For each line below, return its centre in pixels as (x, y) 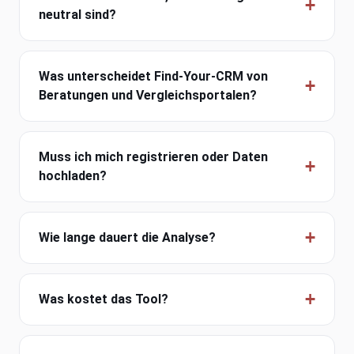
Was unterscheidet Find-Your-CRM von (153, 77)
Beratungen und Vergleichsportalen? (148, 96)
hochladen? (73, 176)
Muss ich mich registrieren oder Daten (153, 157)
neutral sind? (77, 15)
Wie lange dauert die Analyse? (127, 238)
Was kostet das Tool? (104, 299)
